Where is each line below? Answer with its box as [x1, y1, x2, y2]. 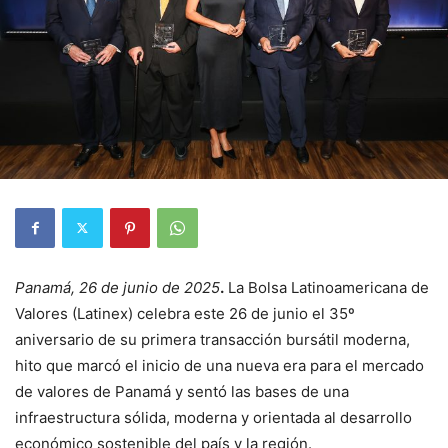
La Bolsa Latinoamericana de [224, 277, 429, 297]
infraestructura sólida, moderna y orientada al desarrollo [15, 407, 412, 427]
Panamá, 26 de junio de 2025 [15, 277, 220, 297]
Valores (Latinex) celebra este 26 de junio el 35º [15, 303, 355, 323]
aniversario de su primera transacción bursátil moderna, [15, 329, 410, 349]
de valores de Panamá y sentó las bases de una [15, 381, 349, 401]
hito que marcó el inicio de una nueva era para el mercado [15, 355, 424, 375]
